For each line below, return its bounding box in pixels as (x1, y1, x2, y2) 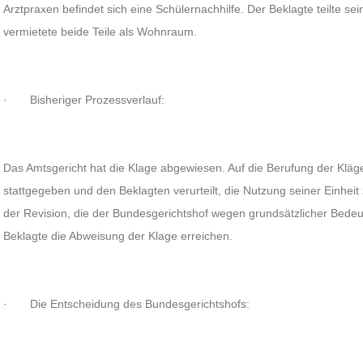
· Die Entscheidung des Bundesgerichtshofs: (3, 297, 250, 310)
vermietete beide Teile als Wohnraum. (3, 25, 198, 38)
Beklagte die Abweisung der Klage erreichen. (3, 229, 233, 242)
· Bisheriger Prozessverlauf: (3, 93, 165, 106)
